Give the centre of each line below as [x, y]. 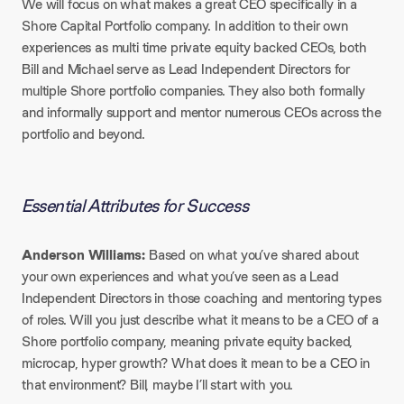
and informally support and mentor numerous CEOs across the [202, 112]
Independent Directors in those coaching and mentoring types [202, 298]
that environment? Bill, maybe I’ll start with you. [157, 385]
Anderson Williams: [84, 255]
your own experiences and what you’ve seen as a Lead [180, 276]
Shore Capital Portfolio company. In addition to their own [185, 26]
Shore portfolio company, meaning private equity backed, [188, 341]
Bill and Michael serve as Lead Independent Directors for [186, 69]
